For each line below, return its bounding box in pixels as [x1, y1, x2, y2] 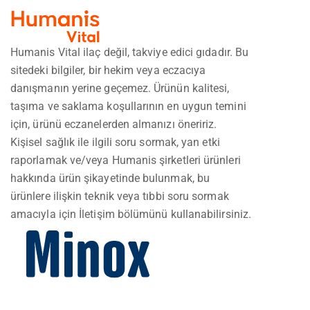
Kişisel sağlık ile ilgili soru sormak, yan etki [10, 135, 220, 149]
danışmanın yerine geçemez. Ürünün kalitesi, [10, 81, 230, 95]
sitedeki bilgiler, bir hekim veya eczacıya [10, 63, 206, 77]
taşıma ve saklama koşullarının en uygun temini [10, 99, 246, 113]
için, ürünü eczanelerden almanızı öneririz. [10, 117, 217, 131]
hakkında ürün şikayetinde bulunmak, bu [10, 171, 210, 185]
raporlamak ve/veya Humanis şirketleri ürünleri [10, 153, 241, 167]
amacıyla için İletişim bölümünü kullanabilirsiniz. [10, 207, 251, 221]
